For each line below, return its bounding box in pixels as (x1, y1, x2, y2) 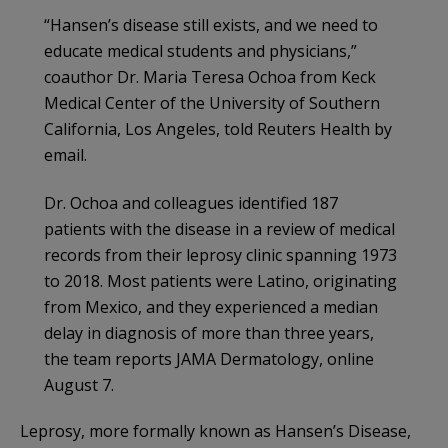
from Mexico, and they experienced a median (44, 295, 378, 318)
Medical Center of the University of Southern (44, 91, 380, 114)
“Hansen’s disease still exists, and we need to (44, 13, 378, 36)
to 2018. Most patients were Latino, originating (44, 269, 397, 292)
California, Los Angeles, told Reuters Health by (44, 117, 392, 140)
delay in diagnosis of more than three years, (44, 321, 374, 344)
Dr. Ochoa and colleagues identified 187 (44, 191, 338, 214)
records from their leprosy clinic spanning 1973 (44, 243, 397, 266)
